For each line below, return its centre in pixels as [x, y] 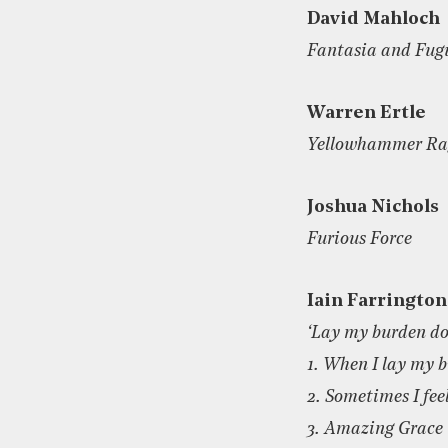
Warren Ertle [366, 113]
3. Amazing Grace [375, 429]
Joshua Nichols [373, 207]
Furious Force [359, 239]
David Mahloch [373, 19]
